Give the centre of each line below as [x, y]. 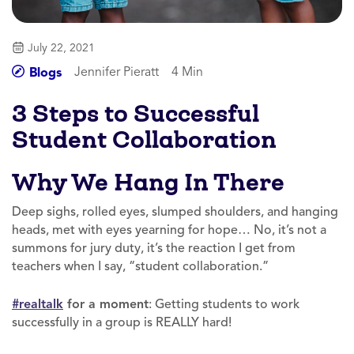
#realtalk [38, 303]
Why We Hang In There [148, 182]
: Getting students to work [224, 304]
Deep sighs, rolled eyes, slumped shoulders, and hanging [175, 211]
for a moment [108, 303]
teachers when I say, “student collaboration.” [140, 266]
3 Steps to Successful [136, 113]
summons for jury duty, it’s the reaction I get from [154, 248]
